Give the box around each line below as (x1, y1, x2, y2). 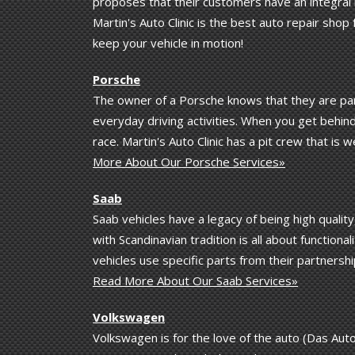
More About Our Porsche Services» (93, 153, 285, 170)
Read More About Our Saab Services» (93, 272, 298, 288)
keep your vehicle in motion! (93, 34, 243, 51)
